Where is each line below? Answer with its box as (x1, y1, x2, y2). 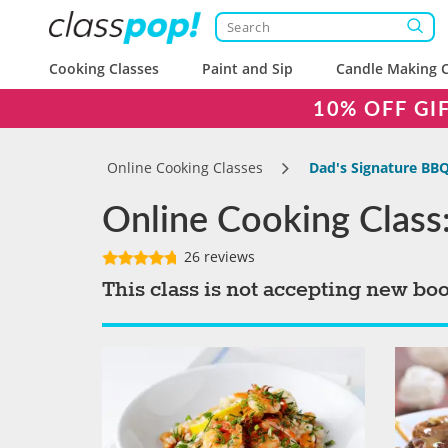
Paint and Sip (202, 59, 294, 78)
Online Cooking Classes (107, 158, 263, 177)
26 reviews (180, 247, 255, 266)
